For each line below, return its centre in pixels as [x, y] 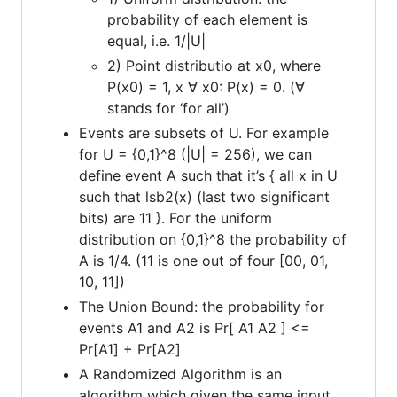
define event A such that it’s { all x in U [208, 175]
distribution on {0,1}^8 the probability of [213, 239]
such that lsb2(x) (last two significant [204, 196]
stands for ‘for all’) [168, 108]
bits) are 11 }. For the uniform [175, 218]
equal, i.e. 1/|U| [156, 40]
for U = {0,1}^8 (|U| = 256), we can [195, 154]
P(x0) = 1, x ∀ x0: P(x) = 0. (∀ [206, 86]
